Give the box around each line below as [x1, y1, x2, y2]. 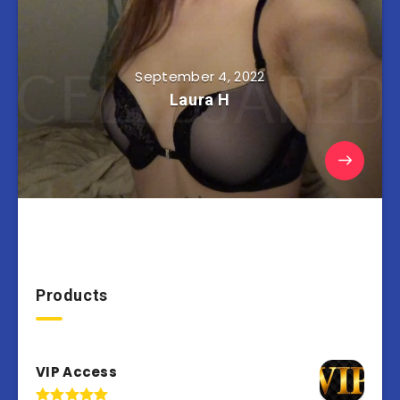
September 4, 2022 [135, 67, 265, 87]
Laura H [169, 90, 231, 110]
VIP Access [36, 362, 117, 382]
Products [36, 286, 108, 305]
